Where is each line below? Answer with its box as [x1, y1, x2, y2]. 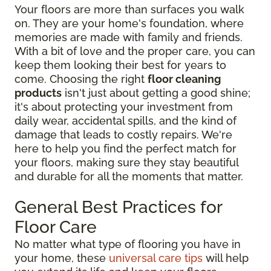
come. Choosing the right [15, 73, 148, 86]
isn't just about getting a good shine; [62, 87, 250, 100]
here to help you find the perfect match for [15, 142, 237, 155]
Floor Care [15, 217, 97, 238]
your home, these [15, 252, 109, 265]
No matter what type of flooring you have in [15, 238, 241, 251]
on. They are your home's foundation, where [15, 17, 244, 30]
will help [203, 252, 249, 265]
